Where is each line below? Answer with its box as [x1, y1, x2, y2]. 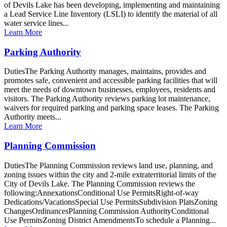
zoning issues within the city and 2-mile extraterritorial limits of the [4, 170, 216, 179]
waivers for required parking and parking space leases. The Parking [4, 103, 219, 112]
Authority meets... [4, 112, 61, 122]
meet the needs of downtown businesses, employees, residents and [4, 85, 215, 94]
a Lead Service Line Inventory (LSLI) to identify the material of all [4, 9, 217, 18]
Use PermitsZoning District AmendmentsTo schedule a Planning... [4, 215, 216, 224]
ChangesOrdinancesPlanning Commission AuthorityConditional [4, 206, 209, 215]
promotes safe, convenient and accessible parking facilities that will [4, 76, 217, 85]
